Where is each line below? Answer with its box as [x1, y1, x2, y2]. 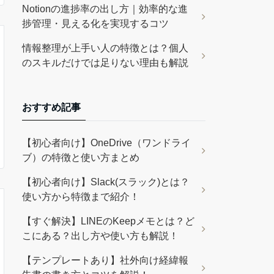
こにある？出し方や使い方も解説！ [22, 231, 179, 241]
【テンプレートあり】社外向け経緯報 [22, 255, 188, 265]
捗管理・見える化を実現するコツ [22, 18, 169, 29]
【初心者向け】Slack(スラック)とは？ [22, 177, 190, 187]
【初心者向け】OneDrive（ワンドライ [22, 138, 191, 148]
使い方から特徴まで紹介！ [22, 191, 139, 202]
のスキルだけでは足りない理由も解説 [22, 57, 188, 68]
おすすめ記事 [22, 102, 81, 113]
